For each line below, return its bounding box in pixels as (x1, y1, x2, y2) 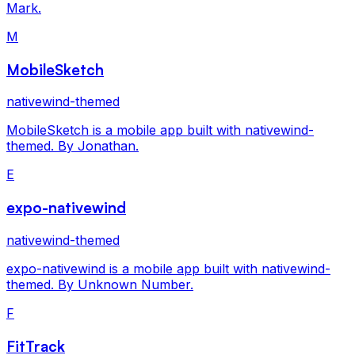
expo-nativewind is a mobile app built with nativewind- (6, 260, 330, 277)
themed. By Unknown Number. (6, 276, 193, 292)
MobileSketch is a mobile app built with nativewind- (6, 122, 314, 139)
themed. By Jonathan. (6, 138, 139, 155)
